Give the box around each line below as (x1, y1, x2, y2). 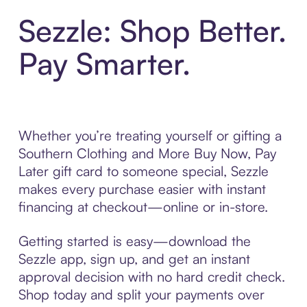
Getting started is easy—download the (18, 232, 251, 249)
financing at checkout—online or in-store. (18, 197, 268, 215)
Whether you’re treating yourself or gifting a (18, 126, 282, 144)
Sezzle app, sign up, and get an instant (18, 249, 250, 267)
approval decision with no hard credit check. (18, 267, 285, 285)
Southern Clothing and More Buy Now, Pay (18, 144, 276, 162)
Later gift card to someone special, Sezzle (18, 162, 269, 180)
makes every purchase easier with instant (18, 180, 266, 197)
